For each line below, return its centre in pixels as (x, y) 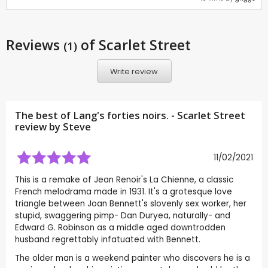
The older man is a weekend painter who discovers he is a (133, 258)
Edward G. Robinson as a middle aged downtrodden (120, 228)
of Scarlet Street (134, 45)
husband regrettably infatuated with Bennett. (108, 240)
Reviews (35, 45)
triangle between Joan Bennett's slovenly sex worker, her (131, 204)
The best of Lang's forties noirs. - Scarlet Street (130, 116)
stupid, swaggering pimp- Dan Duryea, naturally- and (123, 216)
